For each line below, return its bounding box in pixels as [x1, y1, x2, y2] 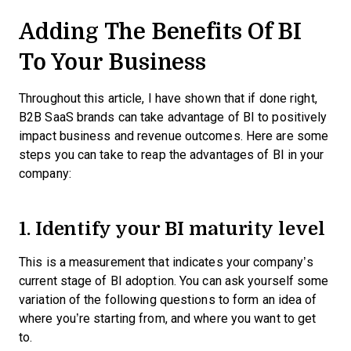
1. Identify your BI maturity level [19, 214, 331, 241]
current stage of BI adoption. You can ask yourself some [19, 274, 329, 288]
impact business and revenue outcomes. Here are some [19, 129, 329, 143]
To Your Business [19, 45, 206, 78]
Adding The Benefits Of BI [19, 15, 302, 47]
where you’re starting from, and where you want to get [19, 312, 317, 325]
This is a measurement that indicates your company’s [19, 255, 314, 269]
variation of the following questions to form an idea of [19, 293, 317, 306]
